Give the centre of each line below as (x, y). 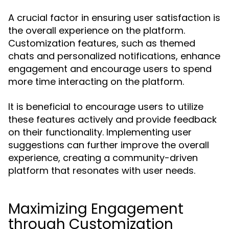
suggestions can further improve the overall (109, 145)
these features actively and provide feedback (112, 119)
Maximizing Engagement (96, 209)
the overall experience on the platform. (97, 30)
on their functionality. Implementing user (100, 132)
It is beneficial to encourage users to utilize (106, 107)
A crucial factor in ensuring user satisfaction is (114, 18)
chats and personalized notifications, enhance (114, 56)
